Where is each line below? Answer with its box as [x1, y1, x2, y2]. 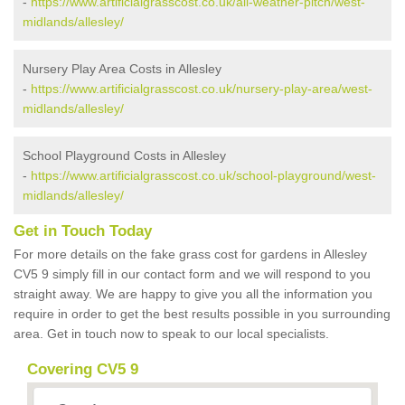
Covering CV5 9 [27, 361, 138, 379]
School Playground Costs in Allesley [23, 148, 226, 164]
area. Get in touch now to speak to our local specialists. [14, 326, 333, 342]
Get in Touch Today [14, 222, 152, 240]
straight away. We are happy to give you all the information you [14, 287, 372, 302]
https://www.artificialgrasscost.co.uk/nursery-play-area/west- [31, 81, 372, 97]
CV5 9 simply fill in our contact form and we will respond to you [14, 267, 371, 282]
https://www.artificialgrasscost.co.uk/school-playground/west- [31, 168, 376, 184]
